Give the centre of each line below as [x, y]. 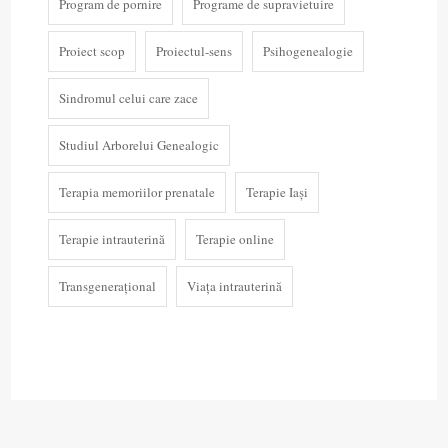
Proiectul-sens [193, 50]
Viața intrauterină [234, 285]
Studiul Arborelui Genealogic [138, 144]
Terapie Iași [276, 191]
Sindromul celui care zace [128, 97]
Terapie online [234, 238]
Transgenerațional [107, 285]
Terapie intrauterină [111, 238]
